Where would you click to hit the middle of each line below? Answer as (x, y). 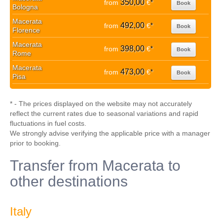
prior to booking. (35, 143)
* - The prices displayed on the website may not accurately (101, 104)
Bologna (25, 7)
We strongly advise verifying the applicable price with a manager (110, 133)
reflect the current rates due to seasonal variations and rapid (104, 113)
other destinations (69, 181)
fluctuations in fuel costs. (48, 123)
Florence (26, 30)
